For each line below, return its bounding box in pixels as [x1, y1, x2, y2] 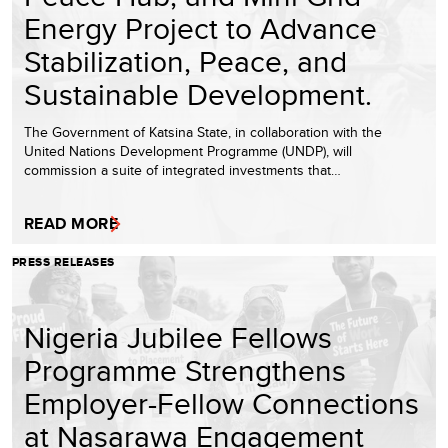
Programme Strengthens [24, 349, 346, 392]
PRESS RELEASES [12, 253, 115, 272]
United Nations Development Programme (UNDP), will [24, 141, 352, 162]
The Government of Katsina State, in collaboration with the [24, 122, 382, 143]
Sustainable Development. [24, 73, 372, 116]
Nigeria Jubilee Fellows [24, 316, 332, 359]
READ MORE [24, 212, 119, 236]
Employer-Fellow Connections [24, 382, 419, 425]
